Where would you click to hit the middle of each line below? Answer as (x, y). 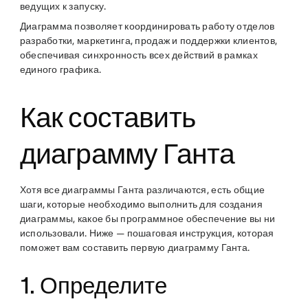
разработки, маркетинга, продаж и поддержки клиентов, (148, 41)
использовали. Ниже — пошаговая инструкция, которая (147, 233)
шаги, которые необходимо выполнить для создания (141, 205)
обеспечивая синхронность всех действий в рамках (139, 55)
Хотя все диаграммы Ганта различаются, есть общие (142, 190)
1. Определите (93, 286)
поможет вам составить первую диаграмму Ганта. (135, 248)
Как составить (107, 117)
